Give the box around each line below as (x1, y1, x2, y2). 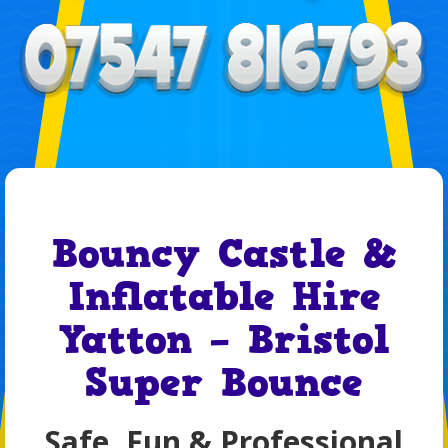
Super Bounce (85, 356, 363, 411)
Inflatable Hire (67, 270, 381, 325)
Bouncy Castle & (51, 227, 397, 282)
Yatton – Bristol (58, 313, 390, 368)
